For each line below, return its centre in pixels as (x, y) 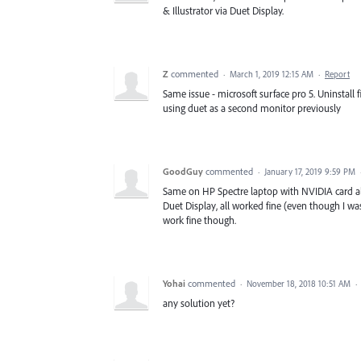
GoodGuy (183, 171)
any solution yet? (199, 303)
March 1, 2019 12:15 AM (272, 74)
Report (337, 74)
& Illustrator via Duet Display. (223, 10)
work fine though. (199, 220)
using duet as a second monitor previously (252, 108)
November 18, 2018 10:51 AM (299, 283)
